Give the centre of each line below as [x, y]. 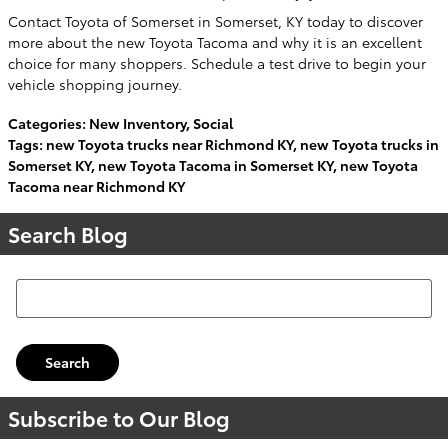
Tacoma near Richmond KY [96, 185]
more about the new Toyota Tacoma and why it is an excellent [215, 41]
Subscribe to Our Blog [119, 417]
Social [213, 122]
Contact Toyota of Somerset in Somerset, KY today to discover [215, 20]
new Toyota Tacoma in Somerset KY [215, 164]
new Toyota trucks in [369, 143]
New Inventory [137, 122]
